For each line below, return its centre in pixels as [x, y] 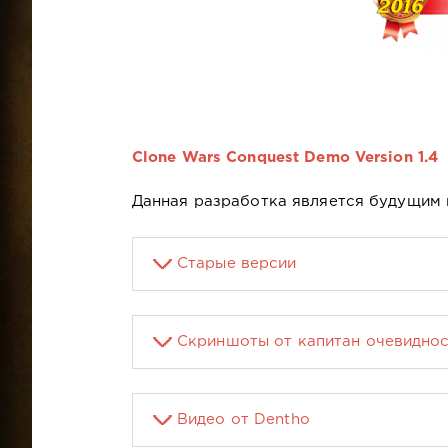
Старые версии [237, 263]
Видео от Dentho [243, 419]
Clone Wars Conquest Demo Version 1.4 [285, 157]
